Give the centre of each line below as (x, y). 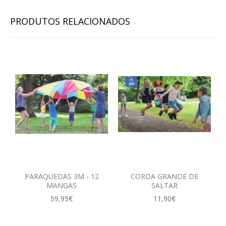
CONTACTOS (39, 9)
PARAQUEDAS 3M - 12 (62, 177)
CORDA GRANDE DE (164, 177)
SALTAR (164, 186)
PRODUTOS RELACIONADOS (70, 21)
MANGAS (62, 186)
